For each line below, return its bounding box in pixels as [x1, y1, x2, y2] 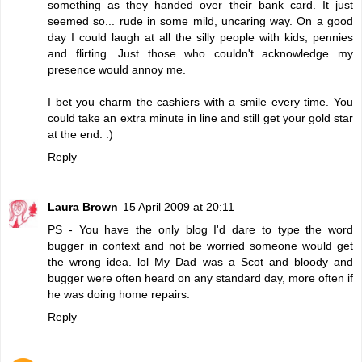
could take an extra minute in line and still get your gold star [48, 111, 353, 124]
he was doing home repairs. [48, 287, 190, 301]
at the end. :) [48, 127, 113, 141]
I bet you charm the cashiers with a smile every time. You [48, 95, 353, 108]
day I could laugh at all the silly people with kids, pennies [48, 30, 353, 44]
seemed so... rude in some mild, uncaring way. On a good [48, 14, 353, 27]
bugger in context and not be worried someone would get [48, 238, 353, 252]
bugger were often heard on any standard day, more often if [48, 271, 353, 284]
